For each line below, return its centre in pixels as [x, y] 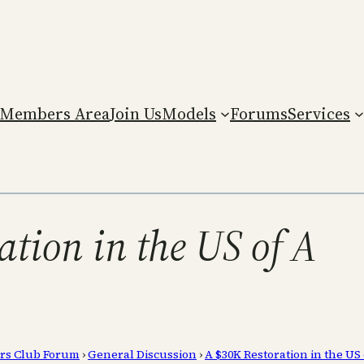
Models [189, 113]
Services [319, 113]
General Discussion [142, 354]
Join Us [136, 113]
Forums [259, 113]
